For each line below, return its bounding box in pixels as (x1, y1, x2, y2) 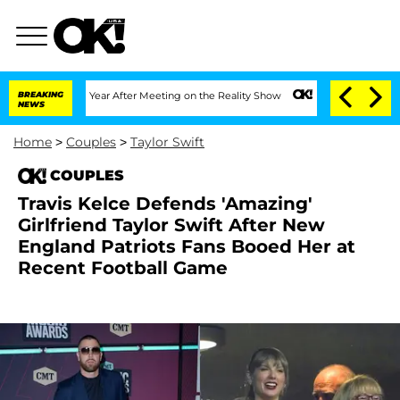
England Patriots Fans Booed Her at (18, 236, 355, 257)
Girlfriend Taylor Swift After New (18, 214, 325, 236)
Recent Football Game (18, 257, 228, 279)
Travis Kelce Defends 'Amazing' (18, 193, 312, 214)
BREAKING (18, 89, 63, 99)
